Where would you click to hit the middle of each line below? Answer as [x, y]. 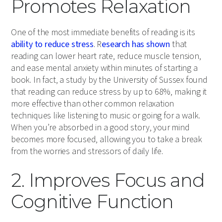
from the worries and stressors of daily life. [87, 152]
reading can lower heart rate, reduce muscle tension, [106, 56]
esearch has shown [136, 45]
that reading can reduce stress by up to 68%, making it [109, 92]
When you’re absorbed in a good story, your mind [100, 128]
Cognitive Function [92, 202]
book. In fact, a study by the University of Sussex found [109, 80]
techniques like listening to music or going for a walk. [106, 116]
